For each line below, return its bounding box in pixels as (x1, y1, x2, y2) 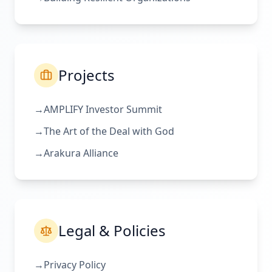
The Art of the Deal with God (44, 124, 174, 138)
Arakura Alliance (44, 146, 118, 160)
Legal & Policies (58, 220, 166, 240)
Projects (58, 65, 115, 85)
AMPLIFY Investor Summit (44, 103, 162, 116)
